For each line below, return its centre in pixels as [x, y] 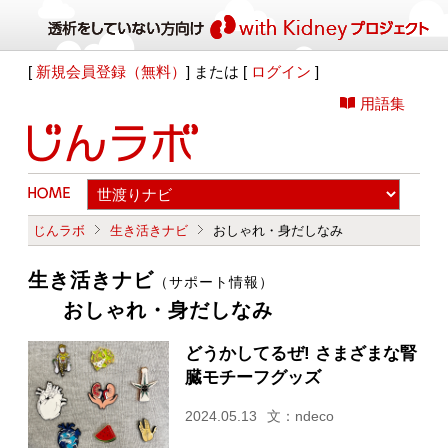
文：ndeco [300, 416]
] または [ [219, 71]
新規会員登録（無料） [111, 71]
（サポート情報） [214, 282]
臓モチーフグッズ [252, 377]
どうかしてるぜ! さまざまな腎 [300, 353]
